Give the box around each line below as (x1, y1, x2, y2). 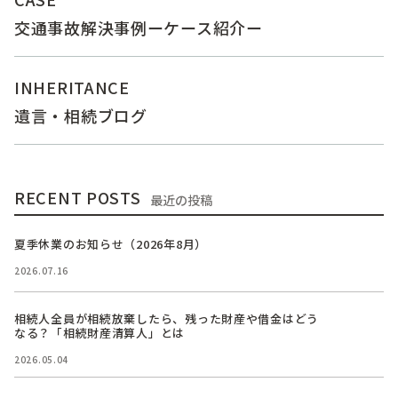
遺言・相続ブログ (14, 104, 147, 128)
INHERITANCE (14, 76, 130, 99)
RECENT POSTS (14, 186, 141, 210)
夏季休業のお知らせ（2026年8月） (14, 235, 207, 253)
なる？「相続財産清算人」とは (14, 324, 186, 342)
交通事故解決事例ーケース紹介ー (14, 16, 263, 40)
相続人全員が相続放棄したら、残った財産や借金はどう (14, 310, 319, 328)
